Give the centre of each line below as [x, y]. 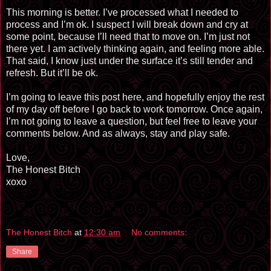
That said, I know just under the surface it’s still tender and [129, 61]
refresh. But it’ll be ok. [52, 73]
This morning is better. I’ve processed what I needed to [122, 12]
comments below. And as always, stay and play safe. [118, 133]
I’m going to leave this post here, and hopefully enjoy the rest [135, 97]
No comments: [159, 232]
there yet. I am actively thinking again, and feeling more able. [135, 49]
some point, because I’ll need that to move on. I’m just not [128, 37]
